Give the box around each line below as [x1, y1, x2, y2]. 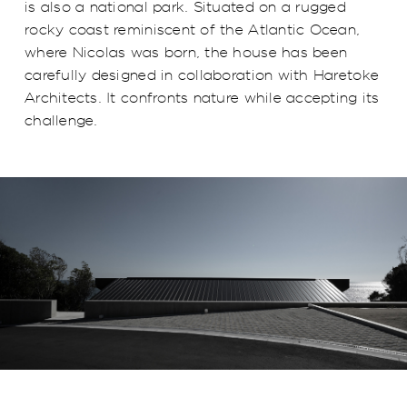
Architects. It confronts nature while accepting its [25, 88, 380, 106]
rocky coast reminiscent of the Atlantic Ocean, [25, 20, 361, 38]
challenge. [25, 111, 98, 129]
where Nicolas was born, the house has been [25, 43, 348, 61]
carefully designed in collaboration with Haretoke [25, 65, 380, 84]
